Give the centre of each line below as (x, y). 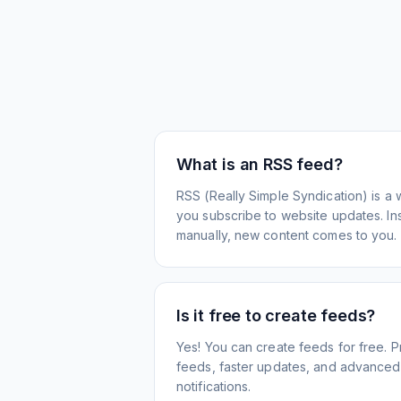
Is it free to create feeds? (276, 316)
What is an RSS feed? (260, 164)
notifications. (214, 386)
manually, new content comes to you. (287, 235)
